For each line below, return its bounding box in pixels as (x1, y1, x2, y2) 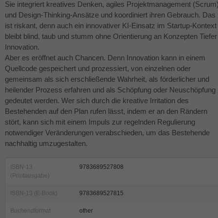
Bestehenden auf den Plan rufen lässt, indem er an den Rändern (5, 107, 207, 116)
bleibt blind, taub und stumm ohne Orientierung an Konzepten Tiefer (5, 32, 217, 41)
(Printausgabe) (10, 172, 50, 180)
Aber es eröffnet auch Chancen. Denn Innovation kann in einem (5, 54, 205, 62)
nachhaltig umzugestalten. (5, 139, 88, 148)
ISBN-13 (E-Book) (10, 190, 57, 197)
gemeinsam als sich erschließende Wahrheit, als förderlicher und (5, 75, 209, 84)
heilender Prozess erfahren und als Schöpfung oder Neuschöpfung (5, 86, 216, 94)
